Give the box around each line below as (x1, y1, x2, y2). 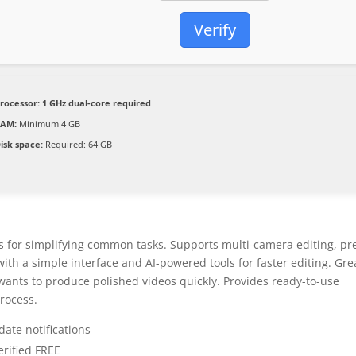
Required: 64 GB (43, 138, 113, 150)
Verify (193, 19, 236, 41)
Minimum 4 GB (17, 118, 81, 130)
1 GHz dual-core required (40, 97, 152, 109)
